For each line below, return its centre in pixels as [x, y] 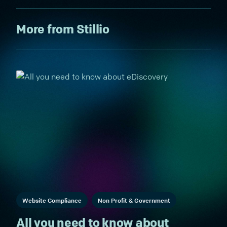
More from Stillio [63, 29]
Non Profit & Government [134, 200]
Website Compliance [52, 200]
